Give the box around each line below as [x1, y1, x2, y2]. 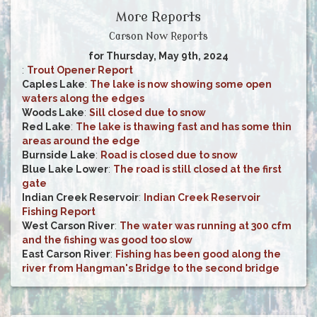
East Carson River [22, 248, 110, 260]
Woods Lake [22, 106, 84, 118]
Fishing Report [22, 205, 96, 217]
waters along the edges [22, 92, 144, 104]
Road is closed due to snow [100, 149, 238, 161]
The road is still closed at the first [113, 163, 282, 175]
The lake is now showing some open [90, 78, 272, 90]
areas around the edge [22, 134, 140, 146]
